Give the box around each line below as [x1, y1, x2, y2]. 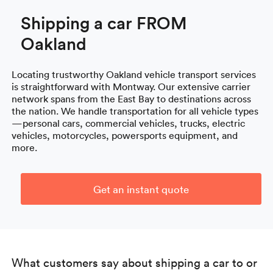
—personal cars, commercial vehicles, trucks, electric [12, 116, 246, 129]
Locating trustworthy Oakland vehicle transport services [12, 68, 257, 80]
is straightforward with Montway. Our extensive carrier [12, 80, 251, 93]
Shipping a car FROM [21, 10, 188, 34]
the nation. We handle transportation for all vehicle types [12, 104, 259, 117]
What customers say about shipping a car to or [12, 253, 258, 270]
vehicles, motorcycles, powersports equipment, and [12, 129, 238, 141]
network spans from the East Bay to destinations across [12, 92, 252, 105]
